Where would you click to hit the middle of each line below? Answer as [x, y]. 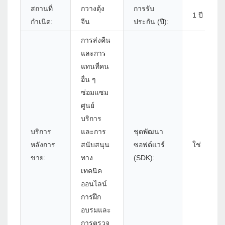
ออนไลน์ [94, 184]
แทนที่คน [95, 67]
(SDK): [144, 158]
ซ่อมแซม [95, 93]
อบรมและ [96, 210]
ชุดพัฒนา [148, 132]
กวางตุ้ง [93, 9]
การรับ [144, 9]
